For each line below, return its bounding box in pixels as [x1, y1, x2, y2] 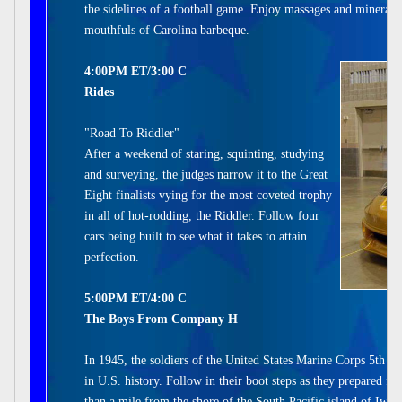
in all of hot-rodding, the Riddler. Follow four [84, 209, 319, 223]
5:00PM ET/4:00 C [84, 292, 187, 305]
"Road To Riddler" [84, 127, 179, 140]
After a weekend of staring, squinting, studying [84, 147, 324, 161]
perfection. [84, 250, 139, 264]
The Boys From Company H [84, 312, 238, 326]
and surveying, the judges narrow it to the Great [84, 168, 328, 181]
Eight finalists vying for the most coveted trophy [84, 188, 332, 202]
